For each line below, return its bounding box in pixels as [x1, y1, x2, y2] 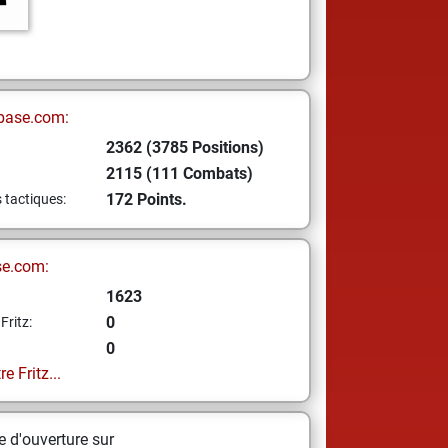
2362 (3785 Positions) [105, 138, 264, 157]
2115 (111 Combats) [105, 164, 253, 183]
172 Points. [105, 190, 187, 209]
